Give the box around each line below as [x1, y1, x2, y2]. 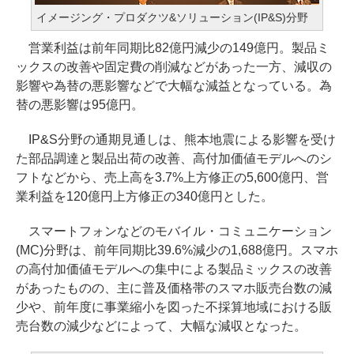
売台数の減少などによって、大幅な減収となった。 [16, 319, 307, 333]
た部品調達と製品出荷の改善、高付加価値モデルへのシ [16, 152, 332, 165]
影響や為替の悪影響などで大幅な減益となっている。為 [16, 79, 332, 92]
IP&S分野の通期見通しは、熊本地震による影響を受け [16, 133, 336, 146]
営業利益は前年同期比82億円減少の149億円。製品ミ [16, 41, 330, 55]
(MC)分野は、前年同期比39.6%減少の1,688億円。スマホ [16, 243, 338, 257]
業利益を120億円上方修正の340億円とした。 [16, 190, 273, 203]
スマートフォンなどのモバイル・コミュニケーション [16, 224, 332, 238]
